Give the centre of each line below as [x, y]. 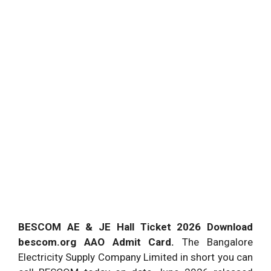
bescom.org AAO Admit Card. [100, 242]
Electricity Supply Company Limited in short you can [135, 257]
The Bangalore [218, 242]
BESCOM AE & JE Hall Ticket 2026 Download [135, 227]
